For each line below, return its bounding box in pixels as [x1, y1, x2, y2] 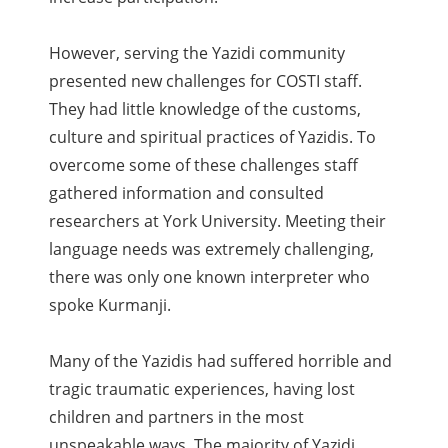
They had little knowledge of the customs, [49, 98, 362, 121]
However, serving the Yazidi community [49, 42, 346, 65]
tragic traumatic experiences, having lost [49, 378, 356, 401]
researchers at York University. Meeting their [49, 210, 387, 233]
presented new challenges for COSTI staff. [49, 70, 363, 93]
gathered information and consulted [49, 182, 325, 205]
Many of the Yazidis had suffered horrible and [49, 350, 393, 373]
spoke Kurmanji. [49, 294, 172, 317]
